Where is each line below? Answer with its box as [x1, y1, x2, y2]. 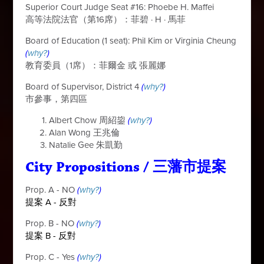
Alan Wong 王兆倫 [49, 127, 120, 138]
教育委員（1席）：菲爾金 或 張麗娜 [25, 60, 166, 71]
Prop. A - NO [25, 184, 75, 195]
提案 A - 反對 [25, 197, 77, 207]
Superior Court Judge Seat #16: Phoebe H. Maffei [25, 2, 214, 12]
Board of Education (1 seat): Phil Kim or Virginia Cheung [25, 35, 237, 46]
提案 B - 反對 [25, 230, 77, 241]
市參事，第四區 [25, 94, 88, 104]
